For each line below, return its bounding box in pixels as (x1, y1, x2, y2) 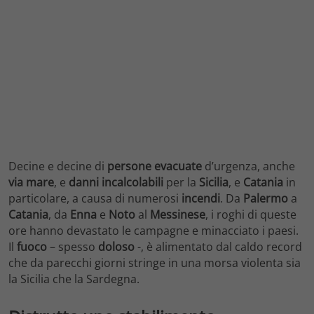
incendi (182, 191, 220, 207)
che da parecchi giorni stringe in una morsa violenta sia (8, 255, 301, 271)
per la (163, 175, 199, 191)
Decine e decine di (8, 158, 107, 175)
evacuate (154, 158, 202, 175)
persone (107, 158, 151, 175)
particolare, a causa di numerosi (8, 191, 182, 207)
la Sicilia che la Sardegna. (8, 271, 139, 287)
